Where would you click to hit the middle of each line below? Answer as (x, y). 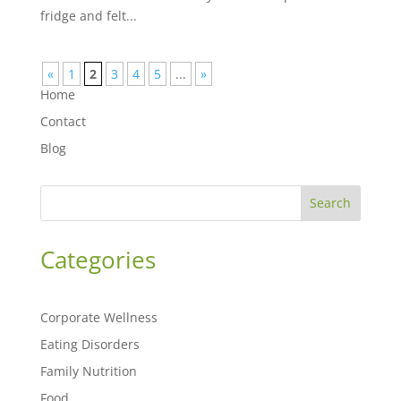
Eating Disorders (90, 344)
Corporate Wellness (98, 317)
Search (331, 203)
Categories (98, 259)
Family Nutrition (88, 371)
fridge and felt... (88, 15)
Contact (63, 121)
